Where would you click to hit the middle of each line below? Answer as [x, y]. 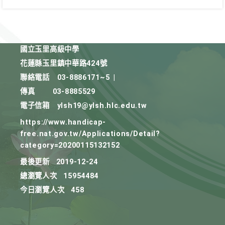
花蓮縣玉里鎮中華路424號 [64, 64]
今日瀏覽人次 [42, 190]
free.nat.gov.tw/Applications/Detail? [90, 134]
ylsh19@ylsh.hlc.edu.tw [102, 106]
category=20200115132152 [70, 145]
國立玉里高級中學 [50, 49]
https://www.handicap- [63, 122]
